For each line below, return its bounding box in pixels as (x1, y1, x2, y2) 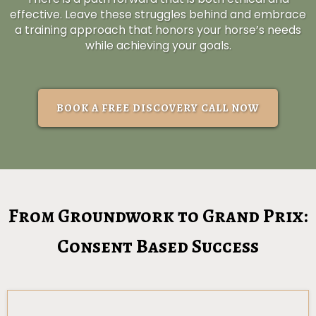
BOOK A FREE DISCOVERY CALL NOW (56, 101, 260, 116)
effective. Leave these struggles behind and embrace (10, 6, 306, 23)
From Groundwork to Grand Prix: (8, 203, 308, 229)
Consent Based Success (57, 233, 259, 260)
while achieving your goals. (85, 37, 231, 54)
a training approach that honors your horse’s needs (15, 22, 301, 39)
